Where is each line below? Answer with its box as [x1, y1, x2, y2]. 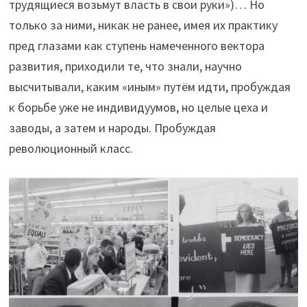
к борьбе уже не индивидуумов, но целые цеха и [8, 99, 268, 116]
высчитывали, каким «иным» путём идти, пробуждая [8, 79, 291, 95]
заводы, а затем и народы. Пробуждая [8, 120, 216, 136]
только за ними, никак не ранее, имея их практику [8, 17, 278, 34]
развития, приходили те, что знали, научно [8, 58, 242, 75]
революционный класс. [8, 140, 133, 157]
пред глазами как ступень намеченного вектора [8, 38, 265, 54]
